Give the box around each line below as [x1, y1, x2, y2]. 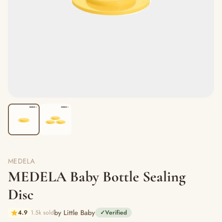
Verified [105, 208, 127, 218]
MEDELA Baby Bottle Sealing [8, 167, 186, 186]
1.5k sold [31, 208, 54, 218]
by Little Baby [54, 208, 95, 218]
